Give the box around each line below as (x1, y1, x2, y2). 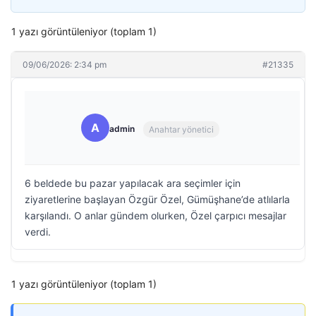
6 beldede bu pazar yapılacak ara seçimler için (25, 177, 241, 189)
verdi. (25, 226, 51, 238)
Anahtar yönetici (149, 123, 214, 135)
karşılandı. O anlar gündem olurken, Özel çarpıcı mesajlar (25, 209, 286, 221)
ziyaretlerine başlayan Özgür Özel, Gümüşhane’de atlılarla (25, 193, 290, 205)
